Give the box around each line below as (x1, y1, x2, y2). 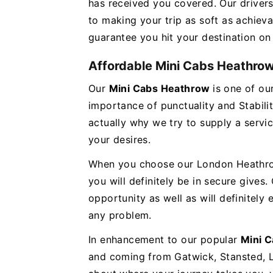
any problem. (88, 209, 152, 221)
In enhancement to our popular (88, 233, 241, 246)
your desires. (88, 133, 154, 146)
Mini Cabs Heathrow (108, 82, 213, 94)
